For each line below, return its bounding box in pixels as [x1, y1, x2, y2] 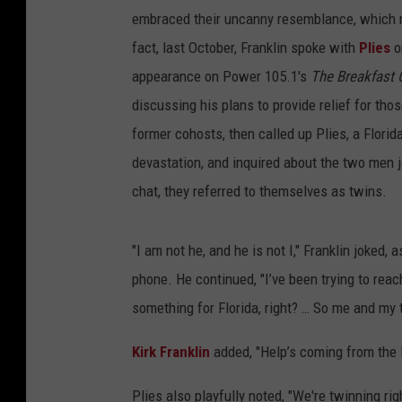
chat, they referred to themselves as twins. [132, 182, 387, 201]
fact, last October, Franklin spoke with [132, 39, 359, 57]
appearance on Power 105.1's [132, 67, 310, 86]
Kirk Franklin [132, 343, 210, 362]
